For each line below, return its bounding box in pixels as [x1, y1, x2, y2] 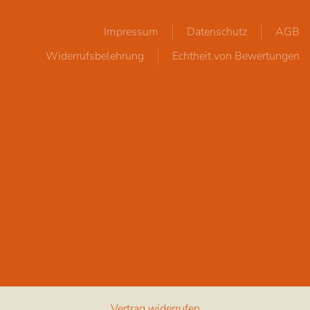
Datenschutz [187, 24, 247, 39]
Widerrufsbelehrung [46, 48, 144, 64]
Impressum [104, 24, 158, 39]
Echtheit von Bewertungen [172, 48, 300, 64]
